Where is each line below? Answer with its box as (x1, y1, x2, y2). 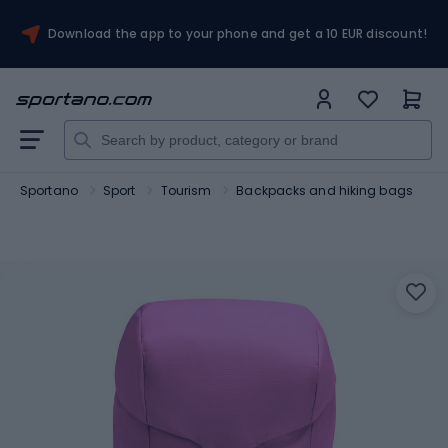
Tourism (160, 182, 212, 199)
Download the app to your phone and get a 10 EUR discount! (47, 25, 428, 42)
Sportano (20, 182, 78, 199)
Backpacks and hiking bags (236, 182, 413, 199)
